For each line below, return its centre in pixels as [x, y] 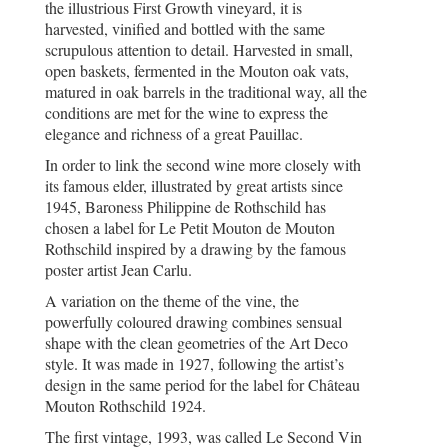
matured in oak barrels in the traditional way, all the [206, 92]
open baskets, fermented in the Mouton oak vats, [197, 71]
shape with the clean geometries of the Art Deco [196, 343]
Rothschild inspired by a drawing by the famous [195, 249]
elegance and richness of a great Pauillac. [174, 134]
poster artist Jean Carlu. [118, 270]
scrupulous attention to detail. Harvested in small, [199, 50]
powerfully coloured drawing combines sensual [193, 322]
